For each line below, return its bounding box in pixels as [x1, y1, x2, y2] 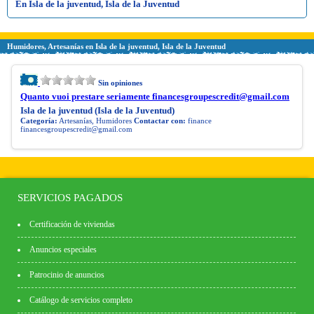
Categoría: [20, 116, 57, 125]
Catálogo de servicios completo [29, 294, 132, 305]
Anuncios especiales [29, 244, 97, 254]
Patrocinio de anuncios [29, 269, 104, 280]
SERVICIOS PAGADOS [18, 191, 123, 203]
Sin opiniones [98, 78, 142, 87]
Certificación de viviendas [29, 219, 115, 229]
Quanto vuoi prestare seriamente [20, 90, 152, 102]
